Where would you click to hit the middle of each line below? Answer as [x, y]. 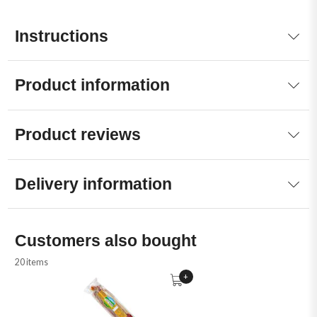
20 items [32, 263]
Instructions [62, 36]
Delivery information [94, 184]
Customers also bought [106, 240]
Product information [93, 85]
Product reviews [78, 135]
